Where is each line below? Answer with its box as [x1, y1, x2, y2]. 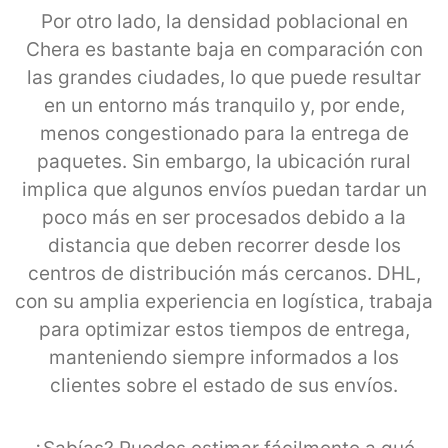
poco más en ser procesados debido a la [42, 205, 406, 229]
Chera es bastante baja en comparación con [25, 37, 423, 61]
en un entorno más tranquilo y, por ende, [43, 93, 405, 117]
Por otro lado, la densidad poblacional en [40, 9, 408, 33]
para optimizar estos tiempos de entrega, [38, 317, 410, 341]
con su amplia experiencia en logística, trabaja [15, 289, 433, 313]
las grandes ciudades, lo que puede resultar [27, 65, 421, 89]
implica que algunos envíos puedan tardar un [21, 177, 427, 201]
